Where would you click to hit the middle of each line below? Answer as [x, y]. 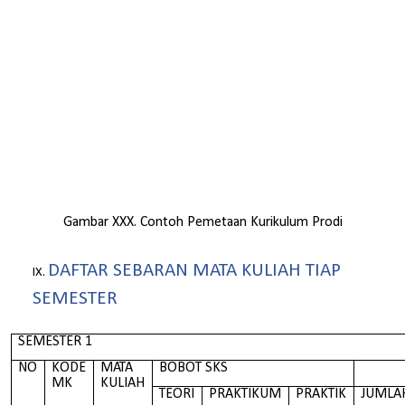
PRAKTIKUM [245, 395]
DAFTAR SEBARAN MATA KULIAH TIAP [194, 270]
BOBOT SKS [194, 368]
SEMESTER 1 [56, 342]
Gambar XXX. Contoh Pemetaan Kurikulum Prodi [202, 223]
